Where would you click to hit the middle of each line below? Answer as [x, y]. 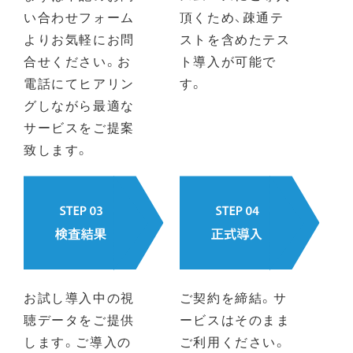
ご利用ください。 [233, 342]
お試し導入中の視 [79, 297]
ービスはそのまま [235, 320]
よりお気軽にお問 [79, 38]
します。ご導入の [78, 342]
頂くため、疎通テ [232, 16]
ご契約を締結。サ [233, 297]
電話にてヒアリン [79, 82]
